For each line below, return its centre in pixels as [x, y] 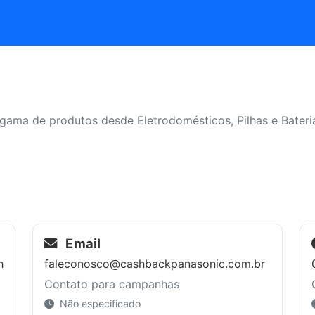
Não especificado [99, 303]
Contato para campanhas [112, 284]
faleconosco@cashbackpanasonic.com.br [155, 263]
